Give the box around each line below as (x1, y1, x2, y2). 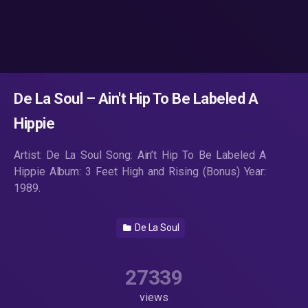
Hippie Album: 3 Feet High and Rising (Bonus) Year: (14, 165, 267, 179)
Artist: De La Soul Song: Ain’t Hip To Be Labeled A (14, 148, 267, 162)
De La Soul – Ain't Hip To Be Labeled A (14, 90, 258, 108)
